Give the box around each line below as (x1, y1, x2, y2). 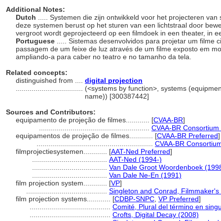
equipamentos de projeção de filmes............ (16, 132, 155, 140)
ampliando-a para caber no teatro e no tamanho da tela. (16, 53, 193, 61)
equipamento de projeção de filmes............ (16, 116, 151, 124)
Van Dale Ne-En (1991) (109, 171, 182, 179)
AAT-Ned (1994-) (109, 155, 162, 163)
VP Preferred (158, 195, 199, 203)
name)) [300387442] (85, 92, 149, 100)
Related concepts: (6, 69, 68, 76)
